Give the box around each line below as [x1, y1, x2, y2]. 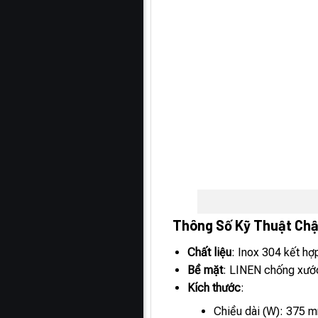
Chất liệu [187, 246, 232, 260]
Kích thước [187, 281, 241, 295]
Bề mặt [187, 263, 224, 278]
